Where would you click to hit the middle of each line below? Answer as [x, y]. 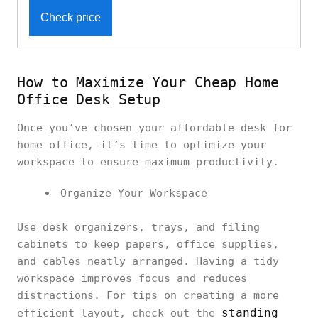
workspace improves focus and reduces [132, 278]
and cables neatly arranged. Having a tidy [148, 261]
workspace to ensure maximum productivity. [148, 161]
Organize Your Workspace [134, 193]
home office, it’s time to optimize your [142, 144]
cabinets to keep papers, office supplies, [148, 244]
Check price [71, 17]
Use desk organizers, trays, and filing [138, 227]
